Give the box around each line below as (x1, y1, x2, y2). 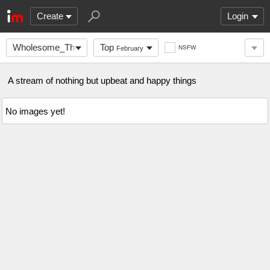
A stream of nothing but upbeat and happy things (8, 75, 196, 86)
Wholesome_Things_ (13, 42, 96, 52)
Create (37, 11, 63, 21)
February (116, 45, 143, 52)
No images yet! (5, 105, 65, 116)
